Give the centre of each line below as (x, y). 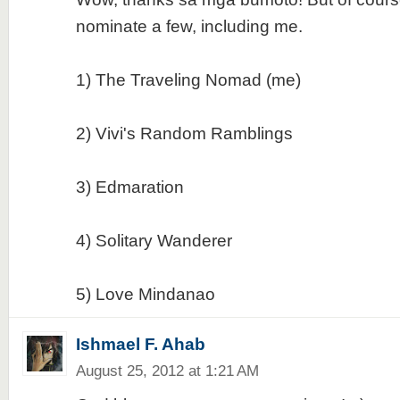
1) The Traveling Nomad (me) (188, 80)
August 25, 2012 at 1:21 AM (167, 371)
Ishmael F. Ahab (140, 344)
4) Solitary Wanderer (154, 241)
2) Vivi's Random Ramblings (184, 133)
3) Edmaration (129, 187)
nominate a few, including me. (189, 26)
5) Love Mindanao (145, 294)
